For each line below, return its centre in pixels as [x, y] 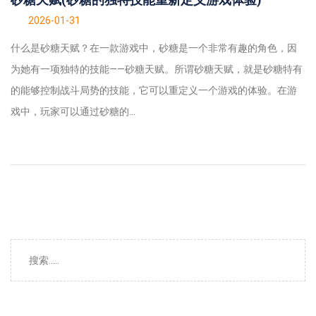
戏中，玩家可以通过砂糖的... [73, 111]
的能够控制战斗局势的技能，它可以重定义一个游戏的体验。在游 [154, 90]
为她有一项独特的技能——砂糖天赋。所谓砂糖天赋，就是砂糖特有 [157, 69]
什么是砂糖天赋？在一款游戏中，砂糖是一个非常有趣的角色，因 [154, 48]
